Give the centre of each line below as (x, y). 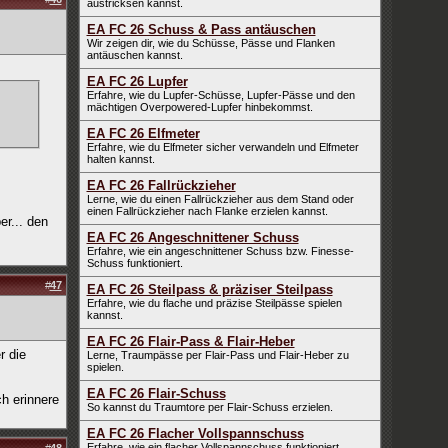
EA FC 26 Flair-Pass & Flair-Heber (190, 341)
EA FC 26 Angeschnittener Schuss (192, 237)
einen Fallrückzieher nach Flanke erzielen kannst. (207, 211)
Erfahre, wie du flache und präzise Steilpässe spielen (214, 303)
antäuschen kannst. (134, 55)
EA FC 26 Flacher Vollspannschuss (195, 433)
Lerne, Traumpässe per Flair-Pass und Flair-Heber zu (217, 355)
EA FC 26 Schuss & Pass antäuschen (201, 29)
